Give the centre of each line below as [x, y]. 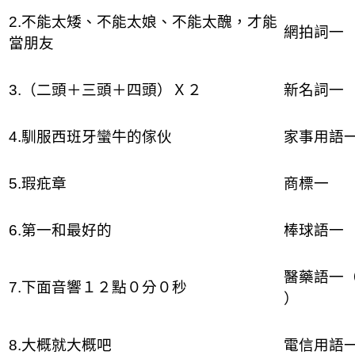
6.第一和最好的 [60, 230]
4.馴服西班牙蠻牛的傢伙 [90, 136]
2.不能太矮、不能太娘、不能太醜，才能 [143, 21]
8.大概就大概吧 [60, 345]
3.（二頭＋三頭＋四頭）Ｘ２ [105, 90]
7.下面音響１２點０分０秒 [97, 287]
